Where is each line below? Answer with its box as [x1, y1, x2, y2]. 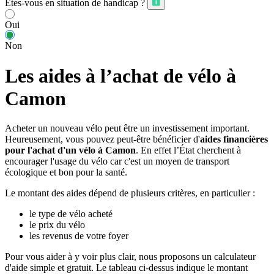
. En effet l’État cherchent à [136, 145, 241, 156]
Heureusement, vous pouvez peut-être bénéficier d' [5, 134, 200, 145]
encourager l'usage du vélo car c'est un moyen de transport [5, 156, 229, 167]
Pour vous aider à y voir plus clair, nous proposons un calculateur [5, 251, 256, 262]
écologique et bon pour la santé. [5, 167, 127, 178]
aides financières [200, 134, 268, 145]
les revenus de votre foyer [29, 231, 128, 242]
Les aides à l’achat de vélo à [5, 64, 236, 87]
